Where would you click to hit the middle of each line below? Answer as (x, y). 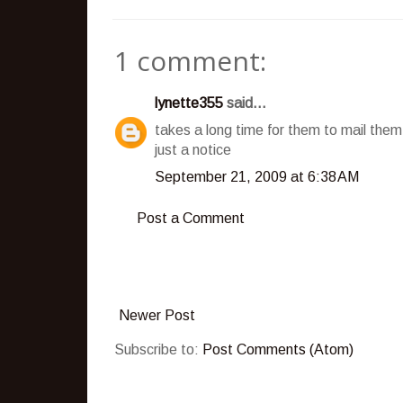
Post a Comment (191, 218)
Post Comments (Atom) (278, 349)
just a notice (193, 149)
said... (245, 103)
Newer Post (157, 315)
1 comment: (190, 60)
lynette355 (189, 103)
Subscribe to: (158, 349)
